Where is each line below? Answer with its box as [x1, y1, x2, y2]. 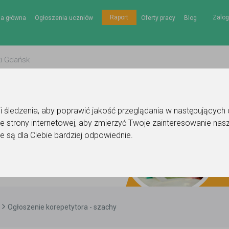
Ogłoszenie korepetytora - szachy [8, 203, 117, 211]
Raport [109, 14, 128, 21]
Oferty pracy [141, 14, 175, 21]
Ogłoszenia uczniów [34, 14, 93, 21]
